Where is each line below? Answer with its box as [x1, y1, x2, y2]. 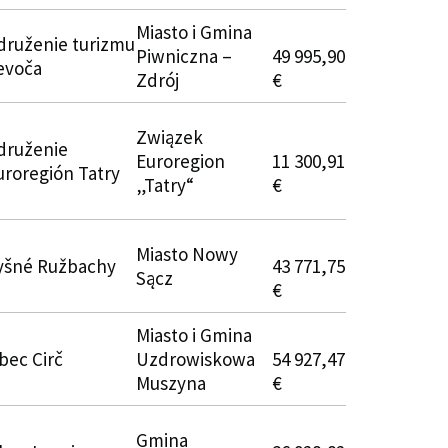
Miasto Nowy [136, 242, 238, 266]
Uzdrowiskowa [136, 347, 255, 371]
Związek [136, 125, 203, 149]
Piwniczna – [136, 44, 232, 68]
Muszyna [136, 371, 206, 395]
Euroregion [136, 149, 225, 173]
